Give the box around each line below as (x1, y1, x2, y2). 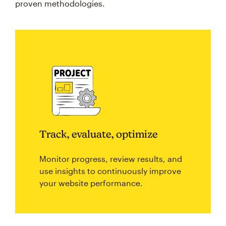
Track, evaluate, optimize (39, 128, 158, 140)
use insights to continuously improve (39, 166, 181, 176)
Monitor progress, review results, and (39, 154, 182, 163)
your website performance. (39, 178, 143, 188)
